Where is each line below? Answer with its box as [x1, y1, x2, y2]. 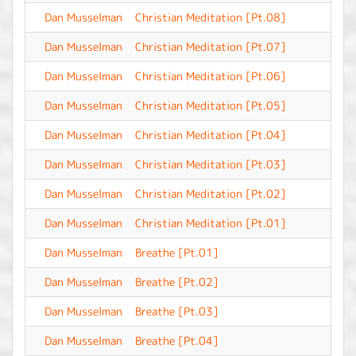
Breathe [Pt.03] [135, 304, 219, 319]
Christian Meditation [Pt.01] [135, 215, 286, 230]
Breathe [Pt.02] [135, 274, 219, 289]
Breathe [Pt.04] [135, 333, 219, 348]
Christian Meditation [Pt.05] [135, 98, 286, 113]
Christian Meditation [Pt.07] [135, 39, 286, 54]
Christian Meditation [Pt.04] [135, 127, 286, 142]
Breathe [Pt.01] [135, 245, 219, 260]
